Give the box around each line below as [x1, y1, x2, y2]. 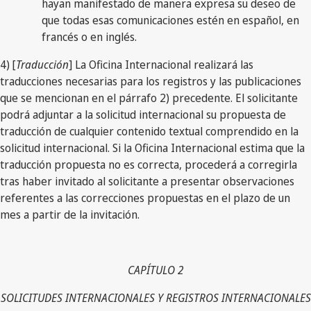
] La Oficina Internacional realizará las [69, 56, 253, 72]
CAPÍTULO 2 [128, 262, 183, 278]
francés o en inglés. [42, 28, 137, 44]
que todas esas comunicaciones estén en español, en [42, 12, 299, 28]
